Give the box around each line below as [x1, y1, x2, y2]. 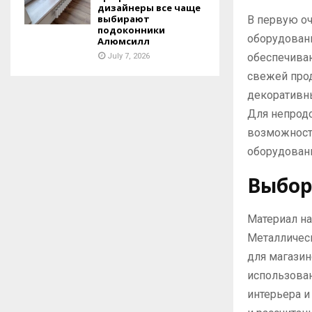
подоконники [97, 24, 165, 37]
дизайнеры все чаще [97, 1, 201, 15]
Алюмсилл [97, 35, 150, 48]
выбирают [97, 13, 150, 26]
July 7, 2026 [107, 52, 150, 61]
